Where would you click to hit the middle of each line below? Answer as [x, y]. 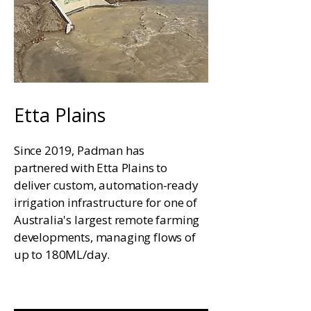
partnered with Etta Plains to [91, 168]
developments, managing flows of [105, 237]
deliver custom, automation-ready [106, 185]
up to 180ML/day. [62, 254]
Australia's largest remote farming [107, 220]
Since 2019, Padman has [79, 150]
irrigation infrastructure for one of [106, 202]
